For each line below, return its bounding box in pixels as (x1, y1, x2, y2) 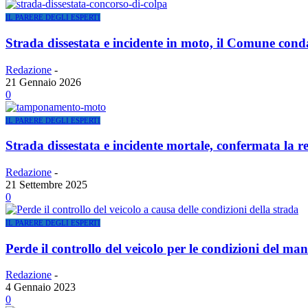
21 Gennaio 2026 (5, 76, 81, 88)
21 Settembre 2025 (5, 179, 87, 190)
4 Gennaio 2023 (5, 281, 76, 294)
